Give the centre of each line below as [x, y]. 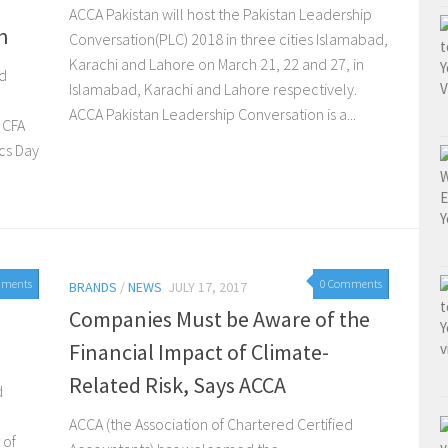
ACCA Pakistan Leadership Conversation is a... [212, 114]
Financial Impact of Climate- [199, 352]
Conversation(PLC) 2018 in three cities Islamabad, [228, 39]
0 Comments [351, 284]
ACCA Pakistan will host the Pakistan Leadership [220, 14]
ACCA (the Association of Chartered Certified [211, 424]
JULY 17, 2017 [207, 287]
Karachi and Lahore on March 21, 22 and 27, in [216, 64]
